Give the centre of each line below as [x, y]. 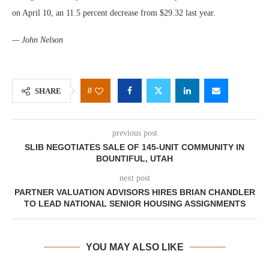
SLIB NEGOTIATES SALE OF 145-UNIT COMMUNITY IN [134, 147]
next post [134, 178]
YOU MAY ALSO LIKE [134, 247]
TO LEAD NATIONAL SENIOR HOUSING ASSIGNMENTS [134, 204]
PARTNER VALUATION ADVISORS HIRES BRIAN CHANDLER [134, 192]
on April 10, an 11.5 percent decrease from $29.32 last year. [114, 13]
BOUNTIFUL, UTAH [134, 159]
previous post [134, 133]
